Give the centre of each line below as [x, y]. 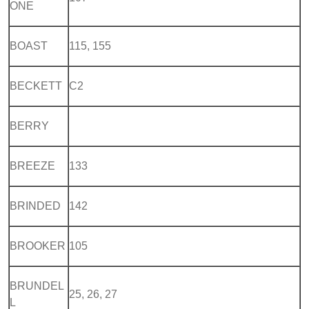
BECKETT [36, 86]
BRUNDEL [37, 286]
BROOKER [38, 246]
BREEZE [32, 166]
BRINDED [35, 206]
